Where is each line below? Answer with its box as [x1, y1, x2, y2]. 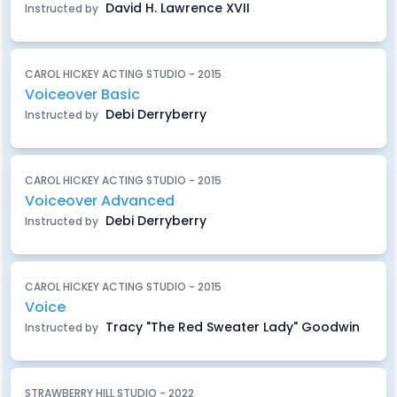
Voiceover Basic [25, 84, 140, 105]
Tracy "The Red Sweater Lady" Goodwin [102, 318, 360, 336]
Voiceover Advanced [25, 191, 175, 211]
